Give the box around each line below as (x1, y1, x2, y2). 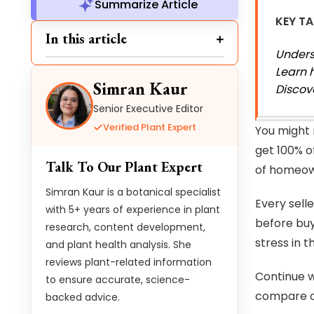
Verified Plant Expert (103, 121, 196, 134)
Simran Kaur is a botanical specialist (46, 185, 221, 199)
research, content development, (46, 220, 205, 234)
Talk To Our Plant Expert (46, 158, 203, 176)
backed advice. (46, 290, 120, 304)
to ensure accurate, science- (46, 273, 190, 287)
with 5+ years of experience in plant (46, 203, 220, 217)
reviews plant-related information (46, 255, 212, 269)
